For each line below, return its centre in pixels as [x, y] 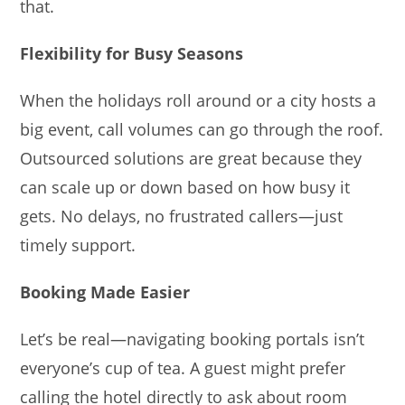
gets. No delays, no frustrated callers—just [182, 216]
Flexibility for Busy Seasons [132, 53]
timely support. [78, 245]
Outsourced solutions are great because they [191, 158]
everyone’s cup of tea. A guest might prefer [183, 367]
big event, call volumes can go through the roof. [202, 129]
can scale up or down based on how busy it [185, 187]
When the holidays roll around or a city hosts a [198, 100]
